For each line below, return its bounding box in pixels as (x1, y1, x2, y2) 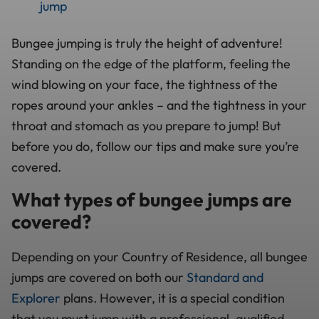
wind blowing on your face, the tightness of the (11, 75, 278, 93)
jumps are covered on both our (11, 268, 187, 286)
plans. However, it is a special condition (61, 289, 285, 306)
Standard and (187, 268, 263, 286)
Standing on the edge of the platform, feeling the (11, 55, 291, 72)
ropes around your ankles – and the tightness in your (11, 96, 307, 113)
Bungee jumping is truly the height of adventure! (11, 34, 283, 51)
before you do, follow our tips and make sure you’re (11, 137, 299, 155)
